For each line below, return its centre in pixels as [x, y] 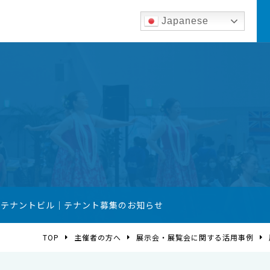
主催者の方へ [98, 237]
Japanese [184, 20]
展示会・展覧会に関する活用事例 [195, 237]
